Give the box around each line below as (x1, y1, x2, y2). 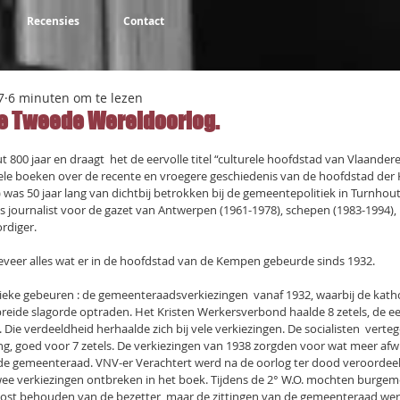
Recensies (27, 13, 79, 29)
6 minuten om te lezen (8, 89, 143, 106)
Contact (122, 13, 164, 29)
